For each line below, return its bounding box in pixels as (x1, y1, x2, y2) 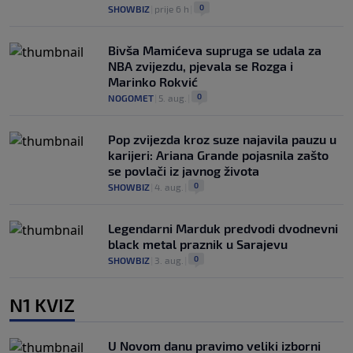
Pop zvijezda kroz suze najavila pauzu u (108, 132, 336, 147)
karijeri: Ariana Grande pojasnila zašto (108, 147, 329, 163)
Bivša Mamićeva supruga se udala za (108, 43, 321, 58)
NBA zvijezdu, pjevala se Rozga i (108, 58, 293, 74)
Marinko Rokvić (108, 74, 198, 90)
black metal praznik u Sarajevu (108, 236, 288, 252)
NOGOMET (108, 92, 154, 104)
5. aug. (158, 92, 187, 104)
